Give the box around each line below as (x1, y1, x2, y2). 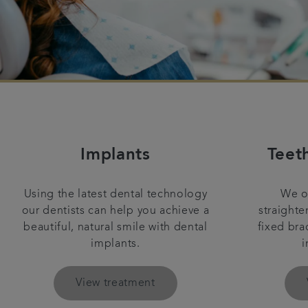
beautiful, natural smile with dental (23, 221, 208, 233)
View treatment (76, 277, 155, 289)
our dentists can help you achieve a (21, 205, 210, 217)
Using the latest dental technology (23, 188, 208, 200)
